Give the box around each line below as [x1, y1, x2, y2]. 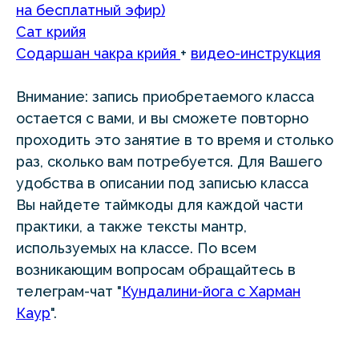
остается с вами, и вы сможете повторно [16, 110, 309, 127]
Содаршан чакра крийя [16, 45, 180, 63]
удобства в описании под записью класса [16, 175, 309, 192]
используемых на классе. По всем [16, 240, 256, 257]
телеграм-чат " [16, 283, 122, 301]
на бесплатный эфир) [16, 2, 165, 19]
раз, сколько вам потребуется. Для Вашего [16, 153, 322, 171]
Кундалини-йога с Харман [122, 283, 301, 301]
